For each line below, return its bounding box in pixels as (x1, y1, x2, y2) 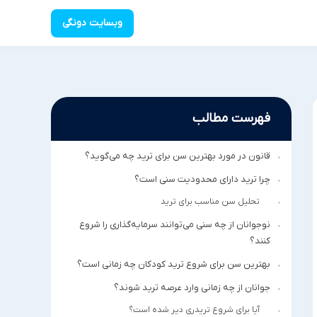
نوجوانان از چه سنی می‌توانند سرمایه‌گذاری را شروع (79, 219, 270, 231)
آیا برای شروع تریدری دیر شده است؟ (129, 304, 260, 316)
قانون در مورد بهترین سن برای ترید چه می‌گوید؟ (85, 150, 270, 162)
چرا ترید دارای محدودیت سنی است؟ (134, 173, 270, 185)
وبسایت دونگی (62, 16, 122, 30)
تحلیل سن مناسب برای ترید (161, 196, 260, 207)
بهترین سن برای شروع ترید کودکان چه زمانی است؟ (77, 258, 270, 270)
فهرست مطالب (192, 110, 270, 127)
